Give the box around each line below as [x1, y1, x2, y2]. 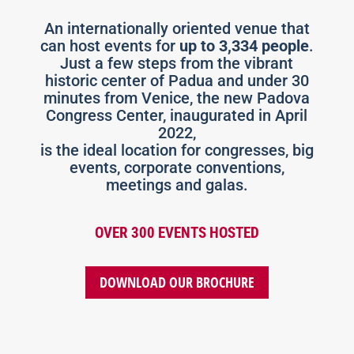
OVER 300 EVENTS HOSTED [94, 223, 259, 242]
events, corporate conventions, [69, 157, 284, 177]
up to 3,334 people [179, 36, 309, 55]
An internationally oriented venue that [43, 18, 310, 38]
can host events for [40, 36, 179, 55]
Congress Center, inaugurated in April [46, 105, 308, 125]
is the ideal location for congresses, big [40, 140, 314, 160]
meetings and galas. [105, 175, 248, 194]
